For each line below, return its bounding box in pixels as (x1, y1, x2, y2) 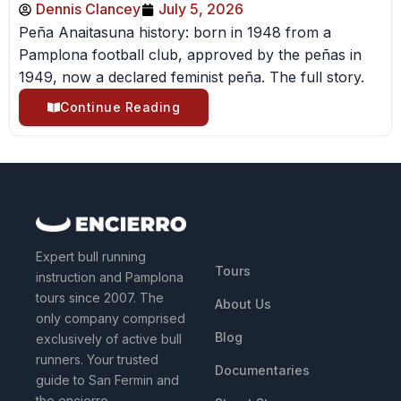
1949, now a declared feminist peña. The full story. (19, 68, 364, 86)
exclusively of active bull (36, 330, 182, 346)
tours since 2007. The (36, 289, 164, 305)
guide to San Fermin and (36, 371, 179, 388)
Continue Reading (60, 99, 180, 115)
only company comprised (36, 310, 185, 326)
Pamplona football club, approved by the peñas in (19, 46, 362, 64)
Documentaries (215, 363, 310, 378)
